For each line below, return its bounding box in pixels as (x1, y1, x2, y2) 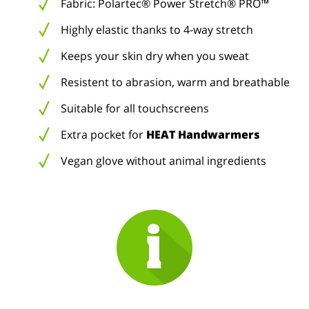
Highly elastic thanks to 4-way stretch (60, 22, 253, 37)
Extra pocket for (60, 127, 146, 142)
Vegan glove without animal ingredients (60, 153, 266, 168)
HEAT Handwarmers (146, 127, 260, 142)
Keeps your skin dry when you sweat (60, 48, 249, 63)
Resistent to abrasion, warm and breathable (60, 74, 290, 90)
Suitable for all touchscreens (60, 101, 209, 116)
